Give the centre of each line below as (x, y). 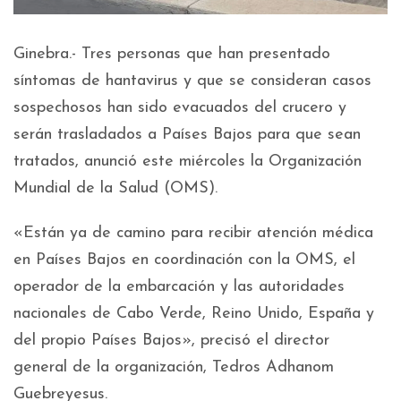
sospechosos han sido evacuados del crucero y (180, 108)
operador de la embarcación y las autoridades (179, 287)
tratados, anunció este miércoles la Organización (188, 162)
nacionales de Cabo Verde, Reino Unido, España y (194, 314)
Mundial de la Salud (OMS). (115, 189)
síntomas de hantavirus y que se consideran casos (192, 81)
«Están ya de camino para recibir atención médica (193, 234)
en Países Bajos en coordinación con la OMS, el (184, 260)
